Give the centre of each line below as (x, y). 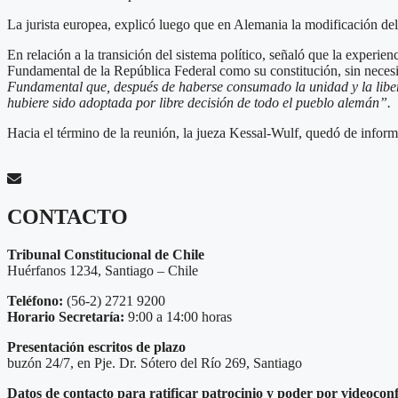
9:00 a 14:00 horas (178, 316)
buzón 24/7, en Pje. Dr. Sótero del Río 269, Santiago (155, 362)
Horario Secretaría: (66, 316)
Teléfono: (35, 300)
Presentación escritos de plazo (96, 346)
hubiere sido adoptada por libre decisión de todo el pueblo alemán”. (199, 102)
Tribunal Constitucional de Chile (106, 254)
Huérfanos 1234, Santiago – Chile (103, 270)
